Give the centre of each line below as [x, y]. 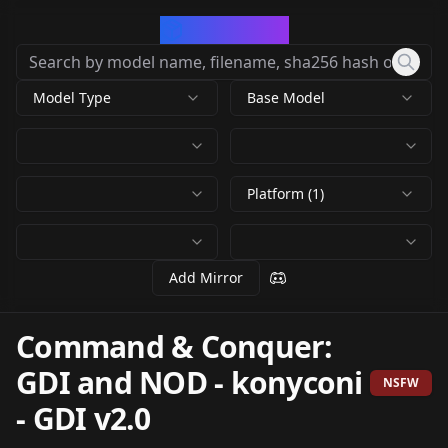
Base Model [286, 97]
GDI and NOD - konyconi [189, 382]
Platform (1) [285, 193]
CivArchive [236, 29]
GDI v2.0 [91, 418]
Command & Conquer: [174, 346]
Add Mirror [206, 277]
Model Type [72, 97]
